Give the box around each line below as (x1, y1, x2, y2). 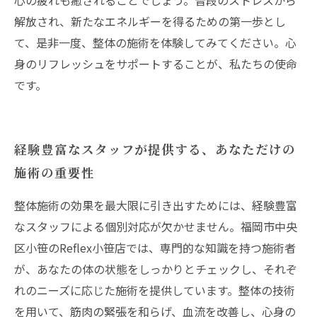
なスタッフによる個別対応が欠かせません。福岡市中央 (14, 218, 297, 235)
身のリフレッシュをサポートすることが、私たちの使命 (14, 55, 297, 72)
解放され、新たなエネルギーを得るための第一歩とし (14, 13, 286, 30)
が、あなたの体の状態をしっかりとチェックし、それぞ (14, 260, 297, 277)
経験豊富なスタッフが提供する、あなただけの (14, 140, 296, 158)
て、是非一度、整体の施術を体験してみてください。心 (14, 34, 296, 51)
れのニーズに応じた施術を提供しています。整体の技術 (14, 282, 295, 299)
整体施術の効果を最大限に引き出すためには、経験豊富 (14, 197, 297, 214)
